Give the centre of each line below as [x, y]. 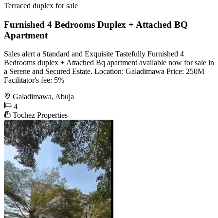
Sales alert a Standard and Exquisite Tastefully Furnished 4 [94, 54]
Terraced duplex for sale [41, 5]
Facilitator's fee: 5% [34, 80]
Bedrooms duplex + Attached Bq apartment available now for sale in [109, 63]
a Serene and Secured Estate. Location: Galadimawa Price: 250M [104, 72]
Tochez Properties [39, 115]
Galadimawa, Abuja [43, 97]
